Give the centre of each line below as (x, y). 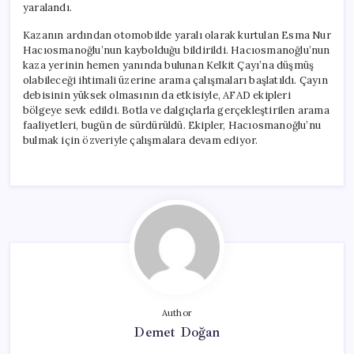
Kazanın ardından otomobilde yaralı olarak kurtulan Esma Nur (177, 35)
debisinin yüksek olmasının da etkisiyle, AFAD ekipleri (157, 95)
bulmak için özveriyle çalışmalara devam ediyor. (141, 140)
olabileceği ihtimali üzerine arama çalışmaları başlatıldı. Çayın (175, 80)
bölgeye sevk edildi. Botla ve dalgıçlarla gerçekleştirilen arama (176, 110)
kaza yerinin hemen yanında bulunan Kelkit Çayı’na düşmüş (169, 65)
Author (177, 313)
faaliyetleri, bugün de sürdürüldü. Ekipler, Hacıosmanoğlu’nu (172, 125)
